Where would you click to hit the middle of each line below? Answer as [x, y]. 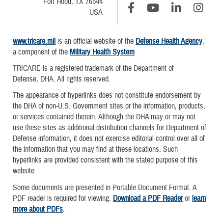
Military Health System [102, 52]
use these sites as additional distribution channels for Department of [110, 128]
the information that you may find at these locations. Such [96, 150]
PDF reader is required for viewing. [63, 198]
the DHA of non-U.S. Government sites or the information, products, [109, 106]
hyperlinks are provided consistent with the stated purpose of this [106, 160]
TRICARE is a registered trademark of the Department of [94, 69]
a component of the [41, 52]
